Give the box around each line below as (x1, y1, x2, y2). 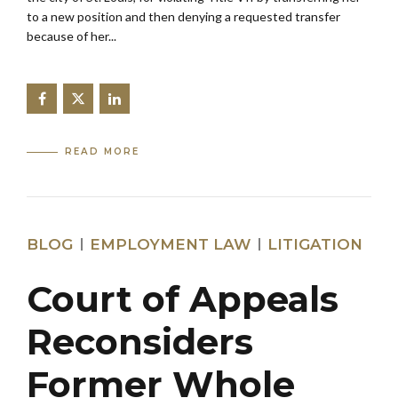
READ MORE (65, 146, 140, 158)
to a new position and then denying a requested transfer (27, 8, 340, 24)
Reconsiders (27, 319, 253, 363)
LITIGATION (267, 235, 362, 254)
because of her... (27, 28, 116, 44)
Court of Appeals (27, 276, 338, 321)
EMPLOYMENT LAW (90, 235, 251, 254)
